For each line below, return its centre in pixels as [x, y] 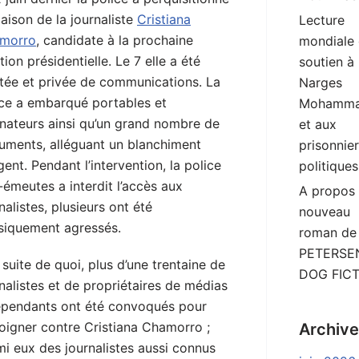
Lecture [322, 20]
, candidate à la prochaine [115, 40]
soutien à [327, 62]
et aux [318, 125]
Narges [321, 83]
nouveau [325, 212]
